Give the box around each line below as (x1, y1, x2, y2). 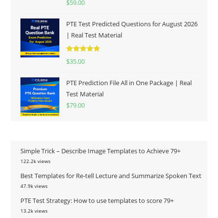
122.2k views (20, 158, 51, 165)
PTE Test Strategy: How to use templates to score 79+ (20, 196, 174, 205)
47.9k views (20, 182, 48, 190)
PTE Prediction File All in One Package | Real (66, 78, 192, 88)
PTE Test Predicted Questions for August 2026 (66, 19, 198, 29)
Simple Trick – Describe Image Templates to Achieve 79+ (20, 146, 181, 156)
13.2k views (20, 207, 48, 215)
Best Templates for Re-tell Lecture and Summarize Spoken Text (20, 171, 202, 181)
